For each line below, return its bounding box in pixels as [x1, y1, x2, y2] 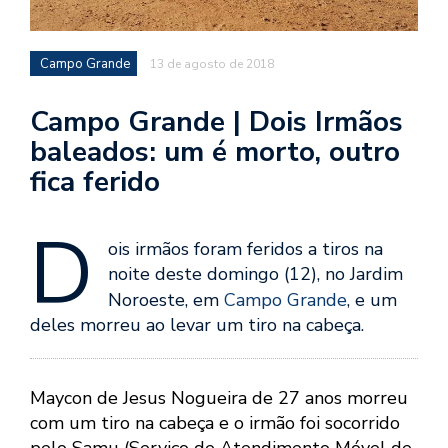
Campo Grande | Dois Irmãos [30, 103, 403, 142]
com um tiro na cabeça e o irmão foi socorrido [30, 411, 400, 436]
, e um [347, 288, 397, 313]
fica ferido [30, 163, 160, 202]
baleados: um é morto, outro [30, 133, 400, 172]
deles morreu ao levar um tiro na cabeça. [30, 313, 364, 338]
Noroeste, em [108, 288, 224, 313]
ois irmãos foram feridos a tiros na [108, 237, 383, 262]
